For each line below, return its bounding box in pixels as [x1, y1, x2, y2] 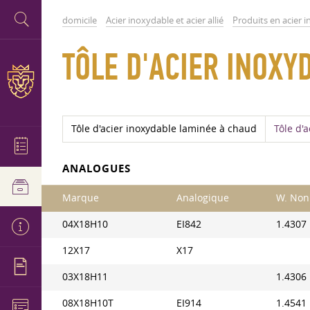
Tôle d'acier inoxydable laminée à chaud [71, 122, 257, 135]
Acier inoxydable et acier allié [106, 14, 224, 26]
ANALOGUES [62, 161, 131, 176]
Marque [62, 192, 99, 204]
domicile [62, 14, 97, 26]
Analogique [176, 192, 229, 204]
